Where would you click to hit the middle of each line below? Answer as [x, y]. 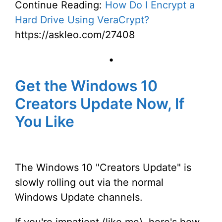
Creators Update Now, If [100, 104]
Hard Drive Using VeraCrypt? [82, 20]
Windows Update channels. [79, 197]
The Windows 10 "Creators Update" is [103, 167]
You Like [45, 121]
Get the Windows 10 [86, 86]
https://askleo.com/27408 [75, 35]
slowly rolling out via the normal [89, 182]
